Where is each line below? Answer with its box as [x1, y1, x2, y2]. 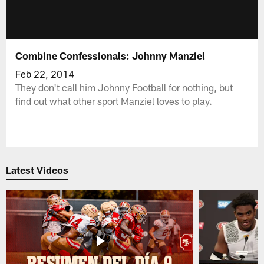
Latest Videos [6, 164, 69, 176]
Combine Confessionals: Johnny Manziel [15, 49, 206, 61]
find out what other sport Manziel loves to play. [15, 94, 213, 107]
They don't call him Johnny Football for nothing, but [15, 81, 233, 93]
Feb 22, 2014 [15, 67, 75, 80]
